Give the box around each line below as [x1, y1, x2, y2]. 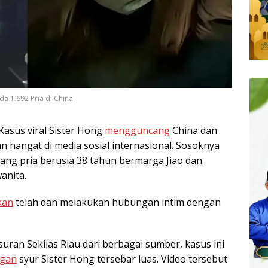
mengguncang [105, 123, 170, 137]
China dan [170, 123, 217, 137]
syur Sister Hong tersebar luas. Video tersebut [17, 252, 227, 266]
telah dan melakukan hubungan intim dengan [13, 195, 221, 209]
